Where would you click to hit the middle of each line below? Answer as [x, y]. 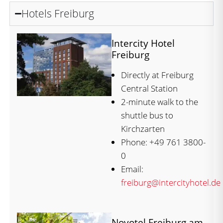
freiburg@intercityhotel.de [171, 182]
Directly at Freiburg [157, 75]
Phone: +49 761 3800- [163, 142]
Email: [132, 169]
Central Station [149, 88]
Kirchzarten [143, 128]
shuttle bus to [147, 115]
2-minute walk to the [160, 102]
